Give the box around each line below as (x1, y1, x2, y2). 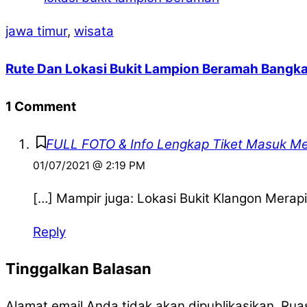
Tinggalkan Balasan (5, 260, 151, 278)
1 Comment (5, 98, 76, 114)
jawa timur (5, 23, 67, 39)
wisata (74, 23, 114, 39)
